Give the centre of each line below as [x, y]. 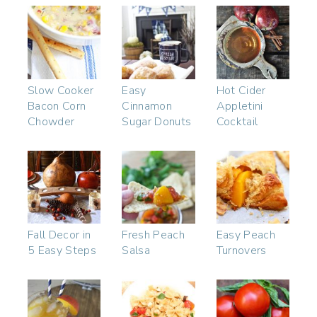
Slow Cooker [61, 90]
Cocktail [237, 121]
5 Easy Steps [62, 250]
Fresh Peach [153, 235]
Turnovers [241, 250]
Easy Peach [246, 235]
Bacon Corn [57, 106]
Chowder [51, 121]
